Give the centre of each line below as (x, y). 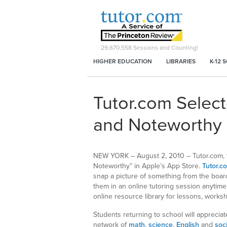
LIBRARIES (181, 61)
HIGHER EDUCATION (123, 61)
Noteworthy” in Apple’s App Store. (148, 166)
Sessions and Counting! (165, 48)
